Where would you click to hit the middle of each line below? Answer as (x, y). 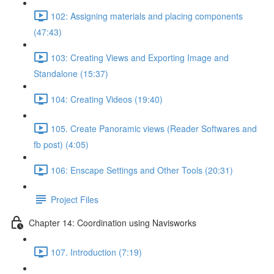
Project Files (75, 199)
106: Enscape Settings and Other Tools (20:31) (142, 170)
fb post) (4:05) (61, 144)
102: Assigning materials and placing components (147, 16)
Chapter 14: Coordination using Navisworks (113, 222)
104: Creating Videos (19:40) (107, 99)
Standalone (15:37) (71, 73)
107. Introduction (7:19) (96, 252)
